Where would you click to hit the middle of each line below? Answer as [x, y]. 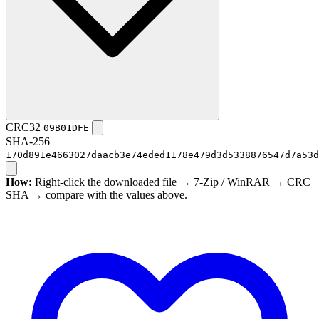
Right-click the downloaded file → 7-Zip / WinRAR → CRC [171, 182]
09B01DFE [66, 128]
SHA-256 [28, 142]
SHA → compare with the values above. [96, 195]
